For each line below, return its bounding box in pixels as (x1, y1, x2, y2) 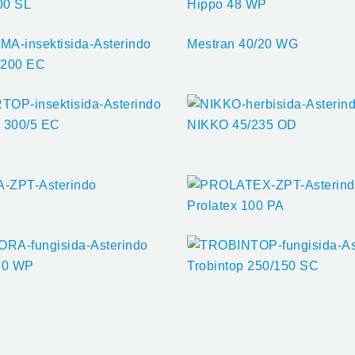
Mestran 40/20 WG (187, 36, 298, 51)
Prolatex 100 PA (187, 198, 284, 212)
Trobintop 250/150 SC (187, 258, 319, 273)
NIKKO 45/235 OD (187, 117, 297, 132)
